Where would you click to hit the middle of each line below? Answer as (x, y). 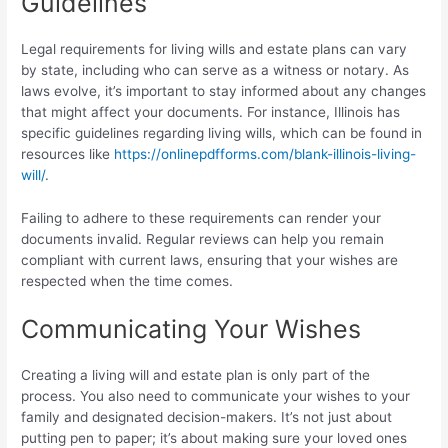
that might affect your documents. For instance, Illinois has (211, 112)
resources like (68, 154)
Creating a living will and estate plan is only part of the (196, 375)
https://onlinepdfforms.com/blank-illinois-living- (265, 154)
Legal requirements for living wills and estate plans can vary (214, 49)
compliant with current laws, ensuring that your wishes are (210, 260)
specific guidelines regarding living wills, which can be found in (222, 133)
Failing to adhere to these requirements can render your (201, 218)
